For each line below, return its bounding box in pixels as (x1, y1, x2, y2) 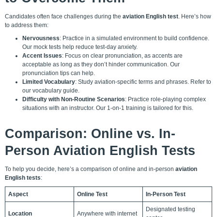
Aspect (8, 190, 28, 198)
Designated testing (146, 205, 195, 213)
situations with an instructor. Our (22, 104, 107, 111)
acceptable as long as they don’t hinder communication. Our (22, 61, 180, 68)
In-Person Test (146, 190, 186, 198)
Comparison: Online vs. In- (5, 126, 175, 141)
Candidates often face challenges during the (5, 13, 123, 20)
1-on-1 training (107, 104, 146, 111)
